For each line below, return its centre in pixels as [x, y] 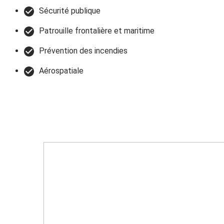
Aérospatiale [61, 71]
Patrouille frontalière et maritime [97, 31]
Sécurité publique [70, 11]
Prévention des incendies [83, 51]
